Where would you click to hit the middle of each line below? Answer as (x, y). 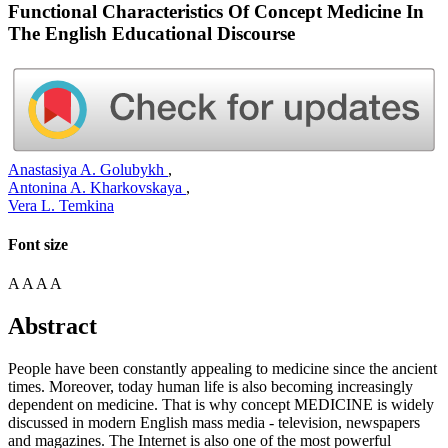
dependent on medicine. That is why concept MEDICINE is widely (221, 405)
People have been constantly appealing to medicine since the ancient (222, 369)
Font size (38, 245)
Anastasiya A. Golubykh (88, 169)
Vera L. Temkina (61, 205)
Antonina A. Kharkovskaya (97, 187)
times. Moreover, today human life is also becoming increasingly (210, 387)
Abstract (52, 326)
